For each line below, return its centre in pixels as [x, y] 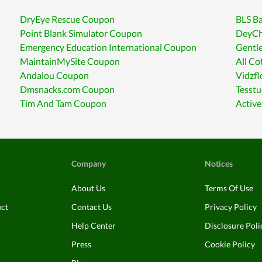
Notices [219, 163]
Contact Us [92, 207]
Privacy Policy [231, 207]
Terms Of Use [229, 188]
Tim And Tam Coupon [63, 103]
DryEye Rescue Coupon [68, 19]
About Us [88, 188]
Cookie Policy [230, 244]
